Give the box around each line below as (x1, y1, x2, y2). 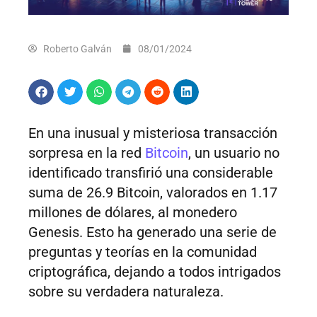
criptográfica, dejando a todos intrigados (28, 263, 281, 281)
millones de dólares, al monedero (28, 204, 237, 221)
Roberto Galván (43, 43, 112, 55)
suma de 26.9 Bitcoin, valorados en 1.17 (28, 184, 277, 202)
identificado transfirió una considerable (28, 164, 273, 182)
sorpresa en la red (28, 144, 145, 162)
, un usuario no (188, 144, 279, 162)
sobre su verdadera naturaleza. (28, 283, 224, 301)
